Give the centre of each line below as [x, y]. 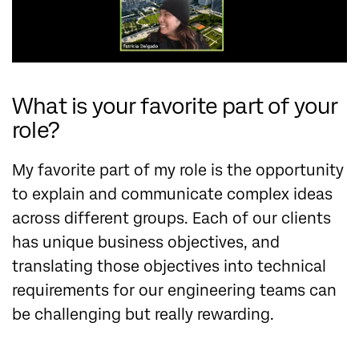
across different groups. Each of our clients [171, 219]
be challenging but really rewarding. [143, 315]
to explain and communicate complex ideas [172, 195]
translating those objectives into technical [169, 267]
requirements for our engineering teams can [174, 291]
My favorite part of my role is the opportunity [178, 171]
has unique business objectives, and [146, 243]
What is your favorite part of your [175, 107]
